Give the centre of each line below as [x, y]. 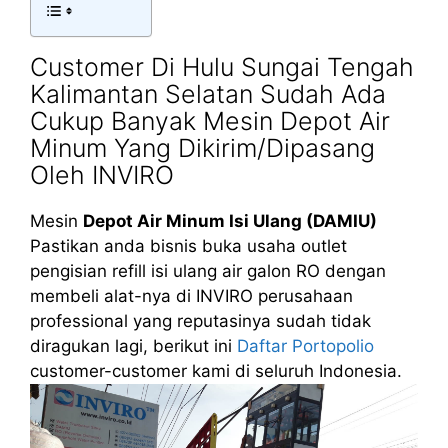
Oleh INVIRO [102, 174]
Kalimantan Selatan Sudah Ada [208, 93]
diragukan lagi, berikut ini [133, 345]
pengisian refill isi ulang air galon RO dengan [208, 270]
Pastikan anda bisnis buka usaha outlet [188, 245]
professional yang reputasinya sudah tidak [200, 320]
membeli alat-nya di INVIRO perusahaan [191, 295]
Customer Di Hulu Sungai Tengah [222, 66]
